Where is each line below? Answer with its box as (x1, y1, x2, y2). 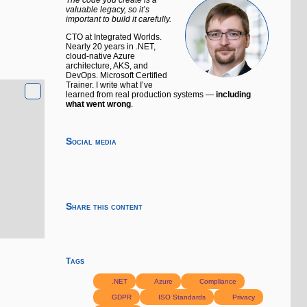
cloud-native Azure (66, 51, 135, 61)
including (216, 89, 251, 99)
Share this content (66, 201, 143, 212)
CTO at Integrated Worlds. (66, 32, 162, 42)
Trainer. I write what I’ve (66, 79, 153, 90)
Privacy (230, 293, 256, 301)
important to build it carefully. (66, 14, 171, 24)
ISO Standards (156, 293, 206, 301)
